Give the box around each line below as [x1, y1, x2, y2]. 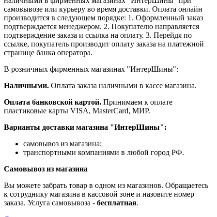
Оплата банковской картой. [4, 98, 101, 107]
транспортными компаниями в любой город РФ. [23, 148, 184, 157]
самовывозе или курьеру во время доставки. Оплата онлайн [4, 5, 202, 14]
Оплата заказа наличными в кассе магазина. [49, 81, 197, 90]
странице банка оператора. [4, 48, 93, 57]
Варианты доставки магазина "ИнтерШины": [4, 123, 167, 132]
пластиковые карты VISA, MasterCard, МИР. [4, 107, 150, 115]
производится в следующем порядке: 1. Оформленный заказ [4, 14, 203, 22]
